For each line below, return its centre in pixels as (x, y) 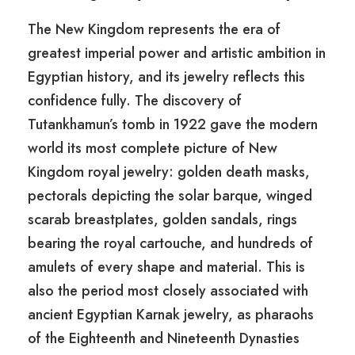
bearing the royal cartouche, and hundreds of (170, 244)
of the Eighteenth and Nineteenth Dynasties (164, 339)
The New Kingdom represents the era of (154, 30)
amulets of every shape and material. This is (166, 267)
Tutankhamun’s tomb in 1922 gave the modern (173, 125)
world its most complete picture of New (153, 149)
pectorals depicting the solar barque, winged (170, 196)
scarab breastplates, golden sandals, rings (162, 220)
